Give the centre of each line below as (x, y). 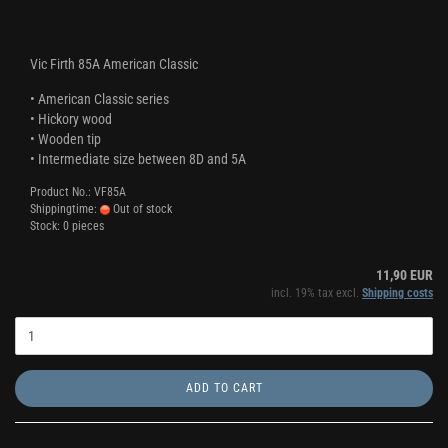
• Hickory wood (71, 119)
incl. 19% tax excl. (316, 293)
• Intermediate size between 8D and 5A (138, 159)
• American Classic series (99, 99)
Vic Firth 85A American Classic (114, 64)
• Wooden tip (65, 139)
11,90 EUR (404, 275)
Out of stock (141, 209)
